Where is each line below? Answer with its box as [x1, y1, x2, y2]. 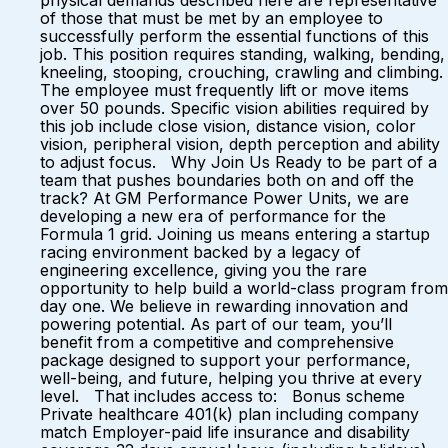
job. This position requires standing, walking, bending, [40, 44, 445, 64]
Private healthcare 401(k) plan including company [40, 404, 419, 424]
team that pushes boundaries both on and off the [40, 170, 414, 190]
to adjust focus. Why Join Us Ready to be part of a [40, 152, 437, 172]
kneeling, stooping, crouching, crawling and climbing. [40, 62, 443, 82]
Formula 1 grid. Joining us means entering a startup [40, 224, 430, 244]
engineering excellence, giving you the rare [40, 260, 367, 280]
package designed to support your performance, [40, 350, 411, 370]
